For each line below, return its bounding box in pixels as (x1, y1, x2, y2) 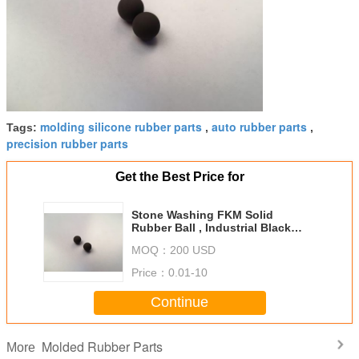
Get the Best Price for (115, 169, 244, 184)
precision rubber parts (6, 135, 128, 151)
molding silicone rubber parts (40, 118, 202, 135)
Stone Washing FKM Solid (131, 208, 273, 221)
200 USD (170, 243, 216, 256)
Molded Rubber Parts (42, 337, 163, 356)
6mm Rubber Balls (131, 233, 231, 247)
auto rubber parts (212, 118, 307, 135)
